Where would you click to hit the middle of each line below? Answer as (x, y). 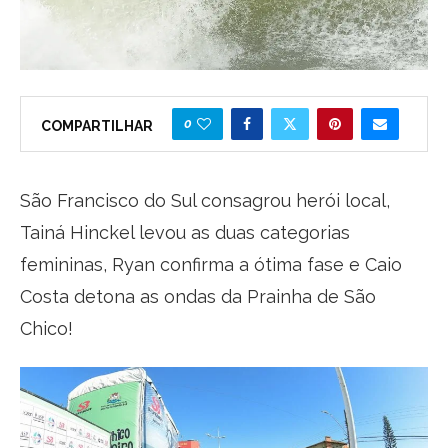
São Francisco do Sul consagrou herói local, (205, 200)
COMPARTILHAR (97, 125)
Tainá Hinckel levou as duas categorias (185, 232)
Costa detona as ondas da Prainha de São (198, 296)
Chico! (46, 328)
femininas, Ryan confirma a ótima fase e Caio (211, 264)
